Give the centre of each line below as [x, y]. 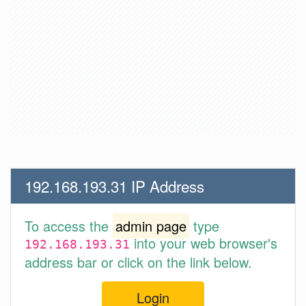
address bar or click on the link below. [138, 262]
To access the [69, 226]
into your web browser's [204, 243]
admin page [151, 226]
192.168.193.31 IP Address [114, 186]
